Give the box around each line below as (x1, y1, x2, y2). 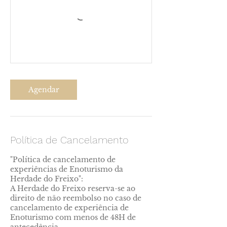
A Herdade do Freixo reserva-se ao (10, 184, 135, 193)
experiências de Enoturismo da (10, 165, 123, 174)
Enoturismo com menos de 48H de (10, 213, 136, 222)
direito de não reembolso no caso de (10, 194, 141, 203)
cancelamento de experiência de (10, 203, 129, 212)
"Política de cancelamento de (10, 155, 116, 164)
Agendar (28, 85, 59, 94)
